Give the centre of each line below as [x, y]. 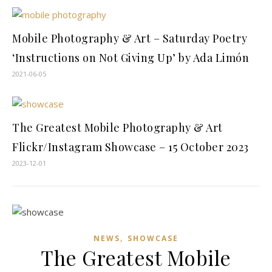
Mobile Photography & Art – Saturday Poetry [130, 38]
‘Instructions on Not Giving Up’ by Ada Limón [131, 58]
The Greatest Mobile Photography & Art [117, 127]
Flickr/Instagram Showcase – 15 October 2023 [131, 147]
